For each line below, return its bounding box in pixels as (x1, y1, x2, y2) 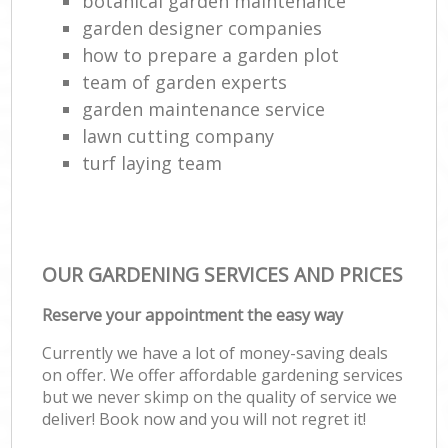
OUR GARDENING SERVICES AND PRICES (42, 260, 404, 288)
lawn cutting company (82, 123, 275, 148)
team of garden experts (82, 69, 288, 94)
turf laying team (82, 150, 223, 175)
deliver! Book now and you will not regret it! (42, 407, 367, 430)
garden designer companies (82, 15, 323, 40)
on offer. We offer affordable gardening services (42, 363, 404, 386)
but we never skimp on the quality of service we (42, 385, 398, 408)
